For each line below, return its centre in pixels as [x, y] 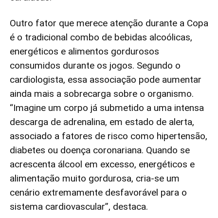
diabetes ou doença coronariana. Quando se [100, 150]
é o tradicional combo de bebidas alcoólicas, [101, 37]
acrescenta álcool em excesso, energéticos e [102, 164]
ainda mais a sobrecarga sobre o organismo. [102, 94]
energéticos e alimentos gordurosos [84, 52]
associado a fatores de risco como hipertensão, [109, 136]
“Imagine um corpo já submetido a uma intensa [107, 108]
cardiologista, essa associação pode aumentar [106, 80]
